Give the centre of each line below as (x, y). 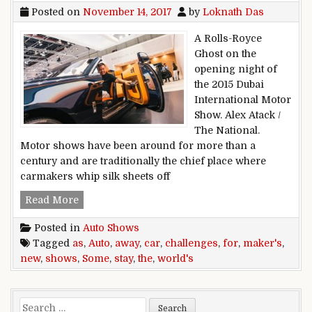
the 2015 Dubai (229, 84)
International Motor (243, 99)
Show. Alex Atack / (237, 115)
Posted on (56, 11)
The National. (227, 130)
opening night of (236, 69)
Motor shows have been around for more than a (138, 145)
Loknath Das (233, 11)
